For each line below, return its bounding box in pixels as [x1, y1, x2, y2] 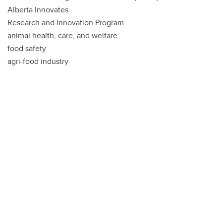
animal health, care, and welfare [7, 30, 117, 42]
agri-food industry [7, 55, 68, 67]
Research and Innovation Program [7, 17, 124, 29]
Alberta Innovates [7, 4, 68, 16]
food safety [7, 43, 46, 55]
